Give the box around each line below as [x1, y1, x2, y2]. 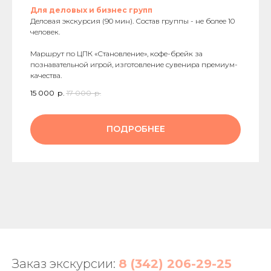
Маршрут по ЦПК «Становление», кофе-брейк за [30, 49, 203, 59]
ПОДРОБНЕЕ [106, 123, 165, 135]
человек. [30, 27, 60, 37]
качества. [30, 71, 62, 80]
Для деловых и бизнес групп [30, 5, 152, 15]
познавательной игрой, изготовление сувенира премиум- [30, 60, 238, 70]
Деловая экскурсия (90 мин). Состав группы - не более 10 [30, 16, 235, 26]
